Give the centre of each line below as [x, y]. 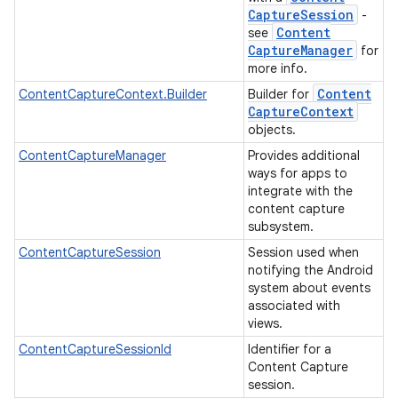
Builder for [280, 94]
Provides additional [304, 155]
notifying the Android [310, 270]
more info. [279, 68]
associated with [294, 306]
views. [267, 323]
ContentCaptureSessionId [95, 349]
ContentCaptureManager [92, 155]
